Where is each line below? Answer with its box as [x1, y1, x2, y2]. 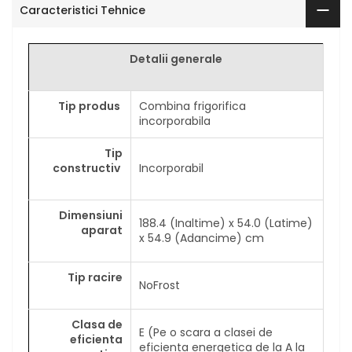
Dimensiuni [59, 207, 123, 224]
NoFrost [139, 277, 180, 294]
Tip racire [68, 269, 123, 286]
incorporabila [139, 113, 211, 130]
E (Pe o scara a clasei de [139, 324, 273, 341]
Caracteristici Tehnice [20, 2, 145, 18]
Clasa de [71, 317, 123, 333]
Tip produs [58, 98, 123, 115]
